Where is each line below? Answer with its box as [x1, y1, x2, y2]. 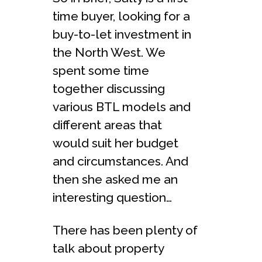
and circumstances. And [53, 154, 188, 168]
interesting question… [53, 190, 172, 205]
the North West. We [53, 45, 166, 60]
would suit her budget [53, 136, 178, 150]
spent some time [53, 63, 149, 78]
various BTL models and [53, 99, 191, 114]
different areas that [53, 118, 162, 132]
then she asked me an [53, 172, 178, 187]
